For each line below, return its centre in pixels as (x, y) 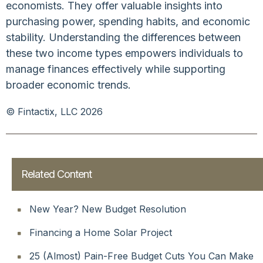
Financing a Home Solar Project (101, 232)
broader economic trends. (68, 85)
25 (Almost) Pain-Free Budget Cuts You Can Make (141, 256)
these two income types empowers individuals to (124, 53)
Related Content (57, 174)
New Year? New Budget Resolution (108, 209)
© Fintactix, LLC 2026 (54, 111)
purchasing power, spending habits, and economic (128, 21)
